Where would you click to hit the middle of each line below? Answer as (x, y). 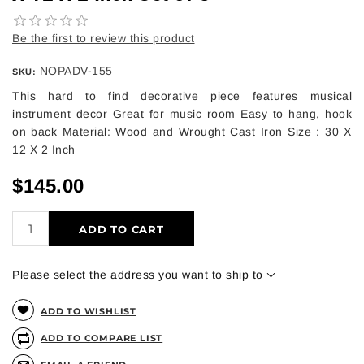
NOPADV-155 (76, 70)
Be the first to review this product (104, 38)
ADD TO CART (121, 230)
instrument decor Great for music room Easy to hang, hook (182, 113)
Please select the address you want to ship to (138, 275)
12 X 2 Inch (44, 149)
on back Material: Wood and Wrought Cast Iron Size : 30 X (182, 131)
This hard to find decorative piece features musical (182, 95)
